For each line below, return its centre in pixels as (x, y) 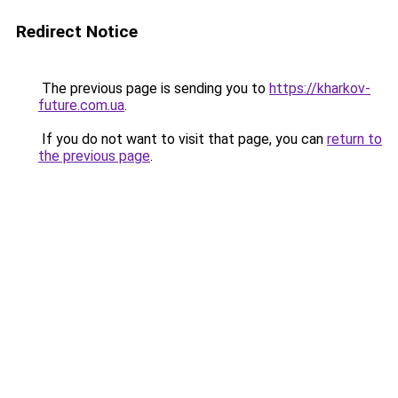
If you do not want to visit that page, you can (183, 139)
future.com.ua (81, 105)
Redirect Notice (77, 32)
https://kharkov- (320, 88)
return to (354, 139)
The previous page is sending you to (154, 88)
